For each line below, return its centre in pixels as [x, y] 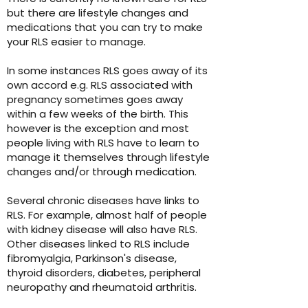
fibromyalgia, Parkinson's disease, [92, 258]
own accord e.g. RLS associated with [100, 85]
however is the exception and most [98, 129]
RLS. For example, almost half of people [107, 215]
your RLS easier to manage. [76, 42]
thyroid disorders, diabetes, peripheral [104, 273]
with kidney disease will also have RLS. [102, 230]
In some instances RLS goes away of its [107, 71]
